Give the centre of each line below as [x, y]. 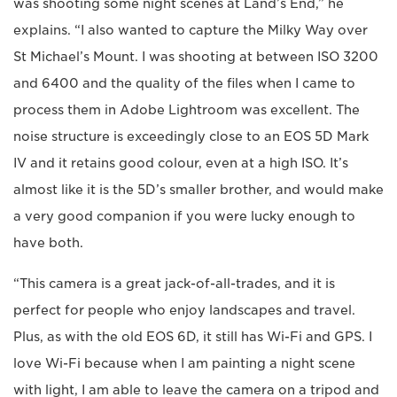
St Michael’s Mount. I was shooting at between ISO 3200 [196, 56]
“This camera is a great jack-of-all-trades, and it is [174, 283]
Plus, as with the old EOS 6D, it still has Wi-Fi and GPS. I [193, 336]
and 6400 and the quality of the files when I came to [184, 83]
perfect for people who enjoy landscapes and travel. [184, 310]
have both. [48, 242]
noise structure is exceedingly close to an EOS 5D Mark [191, 136]
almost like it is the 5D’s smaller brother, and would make [198, 189]
